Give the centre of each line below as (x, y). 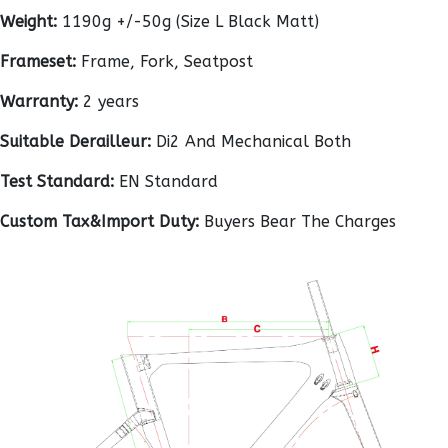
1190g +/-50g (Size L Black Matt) (188, 21)
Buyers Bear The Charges (297, 221)
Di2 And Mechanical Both (251, 141)
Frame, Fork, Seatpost (164, 61)
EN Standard (166, 181)
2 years (108, 101)
